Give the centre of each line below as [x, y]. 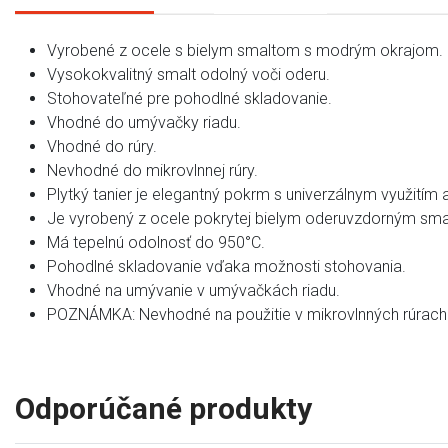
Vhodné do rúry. [102, 146]
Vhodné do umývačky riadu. [144, 122]
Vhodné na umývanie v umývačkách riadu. [193, 290]
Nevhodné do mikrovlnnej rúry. [152, 170]
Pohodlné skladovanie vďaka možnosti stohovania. [226, 266]
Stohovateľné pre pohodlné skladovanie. [189, 98]
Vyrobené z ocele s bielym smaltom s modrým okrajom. [245, 50]
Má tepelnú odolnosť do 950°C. [156, 242]
